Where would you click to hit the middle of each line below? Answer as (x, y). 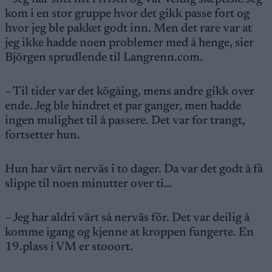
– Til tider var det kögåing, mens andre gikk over (130, 92)
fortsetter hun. (42, 135)
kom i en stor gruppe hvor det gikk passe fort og (127, 14)
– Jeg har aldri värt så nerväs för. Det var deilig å (127, 218)
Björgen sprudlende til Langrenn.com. (104, 58)
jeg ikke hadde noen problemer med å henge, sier (129, 43)
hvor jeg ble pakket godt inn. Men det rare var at (128, 29)
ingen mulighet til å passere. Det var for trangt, (125, 121)
